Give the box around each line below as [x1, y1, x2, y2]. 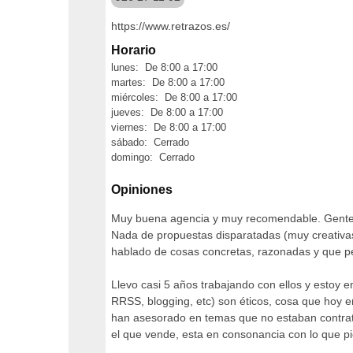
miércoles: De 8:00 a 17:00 [111, 91, 237, 103]
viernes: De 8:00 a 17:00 [111, 121, 226, 133]
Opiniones [111, 182, 173, 196]
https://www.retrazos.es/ [111, 20, 230, 32]
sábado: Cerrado [111, 136, 189, 148]
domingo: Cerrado [111, 151, 195, 163]
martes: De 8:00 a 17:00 [111, 76, 225, 88]
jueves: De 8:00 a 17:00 [111, 106, 223, 118]
